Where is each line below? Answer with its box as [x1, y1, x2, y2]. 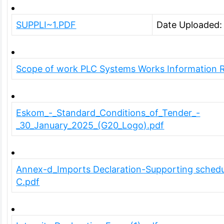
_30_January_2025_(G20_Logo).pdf [16, 120, 164, 130]
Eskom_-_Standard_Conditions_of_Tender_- [16, 107, 200, 118]
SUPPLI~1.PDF [16, 19, 76, 30]
